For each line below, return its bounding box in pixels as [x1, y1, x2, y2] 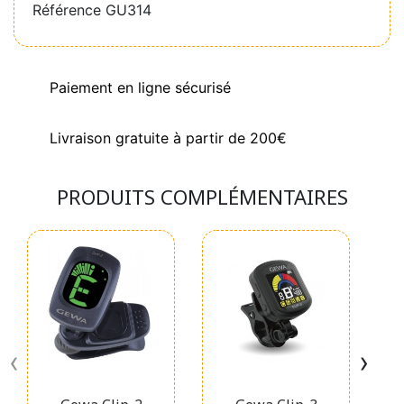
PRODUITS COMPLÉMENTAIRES [56, 183, 348, 211]
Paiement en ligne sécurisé [50, 78, 231, 97]
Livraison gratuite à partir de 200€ [50, 129, 287, 148]
